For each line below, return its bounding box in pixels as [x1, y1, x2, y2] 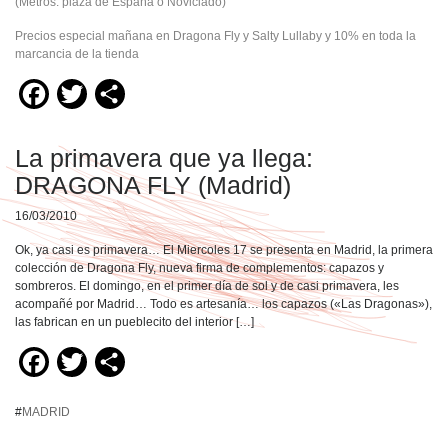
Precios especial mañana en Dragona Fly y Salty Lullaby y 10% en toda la [15, 28, 416, 43]
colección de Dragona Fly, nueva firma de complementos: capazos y [15, 260, 384, 275]
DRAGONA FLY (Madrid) [15, 170, 291, 199]
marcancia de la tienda [15, 46, 139, 61]
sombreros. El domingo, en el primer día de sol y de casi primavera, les [15, 278, 399, 293]
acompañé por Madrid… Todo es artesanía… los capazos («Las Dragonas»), [15, 296, 432, 311]
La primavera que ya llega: [15, 143, 313, 172]
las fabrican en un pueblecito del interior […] [15, 314, 254, 329]
